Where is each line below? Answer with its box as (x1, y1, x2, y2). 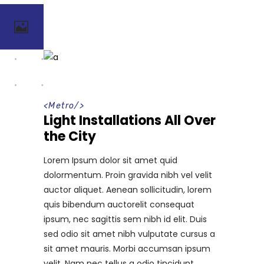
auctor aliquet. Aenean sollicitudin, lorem (44, 183, 212, 196)
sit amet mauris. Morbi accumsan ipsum (44, 242, 210, 255)
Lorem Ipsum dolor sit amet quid (44, 154, 177, 166)
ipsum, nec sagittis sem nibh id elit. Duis (44, 213, 207, 225)
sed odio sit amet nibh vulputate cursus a (44, 227, 215, 240)
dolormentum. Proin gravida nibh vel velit (44, 169, 212, 181)
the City (44, 127, 96, 146)
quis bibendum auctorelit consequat (44, 198, 194, 210)
